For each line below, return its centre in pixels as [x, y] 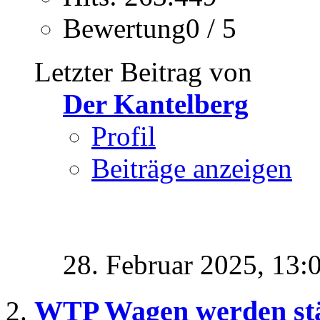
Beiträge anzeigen [192, 169]
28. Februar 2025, [167, 265]
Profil [124, 136]
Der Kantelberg [156, 104]
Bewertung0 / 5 [150, 29]
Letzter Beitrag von [143, 72]
